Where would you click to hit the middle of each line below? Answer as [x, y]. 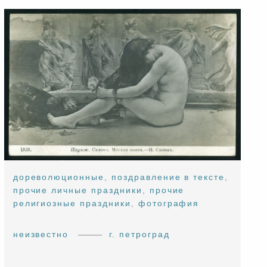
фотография [169, 204]
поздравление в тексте [168, 177]
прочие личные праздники [77, 190]
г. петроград [139, 235]
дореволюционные [59, 177]
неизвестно [41, 235]
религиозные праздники [72, 204]
